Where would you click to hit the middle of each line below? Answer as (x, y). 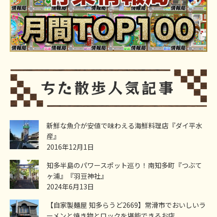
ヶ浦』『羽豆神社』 (77, 176)
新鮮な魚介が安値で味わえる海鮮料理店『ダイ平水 (124, 125)
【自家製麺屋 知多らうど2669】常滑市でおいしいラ (126, 205)
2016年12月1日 (70, 147)
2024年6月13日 (70, 186)
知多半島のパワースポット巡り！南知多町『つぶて (124, 165)
